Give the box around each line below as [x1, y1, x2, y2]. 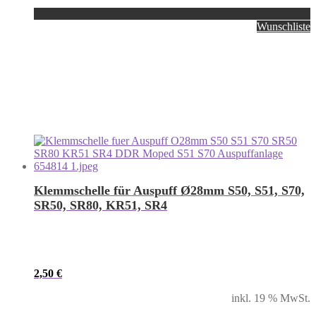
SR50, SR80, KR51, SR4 [34, 198, 167, 213]
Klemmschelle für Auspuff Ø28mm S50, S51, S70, [34, 183, 305, 198]
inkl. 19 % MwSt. [231, 292, 310, 305]
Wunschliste [257, 20, 310, 33]
